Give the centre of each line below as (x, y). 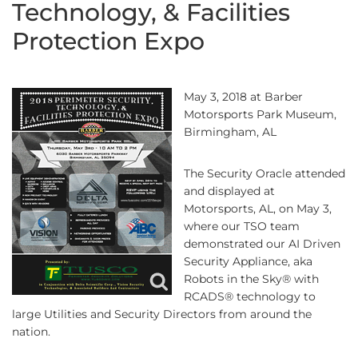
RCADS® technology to (250, 296)
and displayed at (229, 191)
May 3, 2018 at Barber (243, 97)
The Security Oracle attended (265, 173)
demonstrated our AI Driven (262, 244)
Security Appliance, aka (248, 261)
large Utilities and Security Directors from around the (162, 314)
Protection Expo (108, 41)
